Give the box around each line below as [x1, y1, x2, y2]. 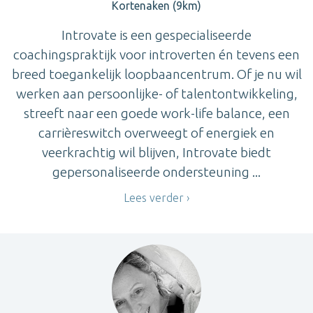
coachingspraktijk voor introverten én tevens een [13, 47, 300, 63]
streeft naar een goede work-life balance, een [23, 105, 290, 122]
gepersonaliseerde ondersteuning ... [52, 164, 261, 180]
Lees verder [124, 191, 184, 205]
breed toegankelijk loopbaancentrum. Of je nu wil [11, 66, 302, 82]
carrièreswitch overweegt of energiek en [38, 125, 275, 141]
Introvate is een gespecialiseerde [61, 27, 252, 43]
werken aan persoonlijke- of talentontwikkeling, [15, 86, 298, 102]
